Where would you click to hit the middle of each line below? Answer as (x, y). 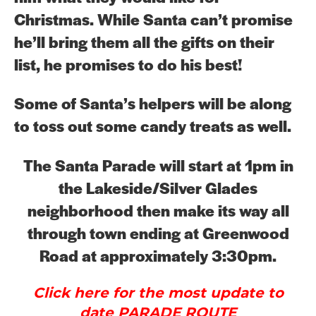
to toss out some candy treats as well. (153, 126)
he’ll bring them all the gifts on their (144, 42)
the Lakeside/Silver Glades (158, 187)
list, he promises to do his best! (128, 64)
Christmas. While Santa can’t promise (153, 19)
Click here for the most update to (158, 293)
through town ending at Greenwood (158, 232)
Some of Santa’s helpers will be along (153, 103)
